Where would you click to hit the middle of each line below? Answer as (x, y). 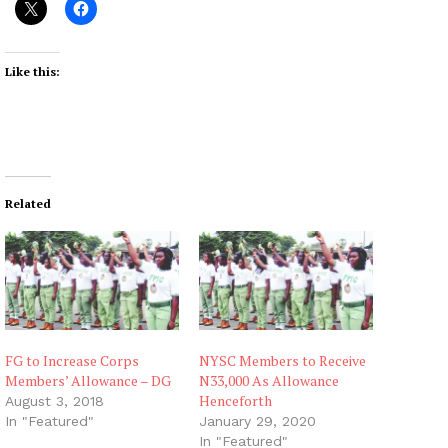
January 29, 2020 (257, 421)
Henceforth (235, 401)
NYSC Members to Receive (282, 361)
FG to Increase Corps (72, 361)
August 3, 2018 (54, 401)
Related (28, 203)
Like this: (32, 71)
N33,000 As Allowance (269, 381)
